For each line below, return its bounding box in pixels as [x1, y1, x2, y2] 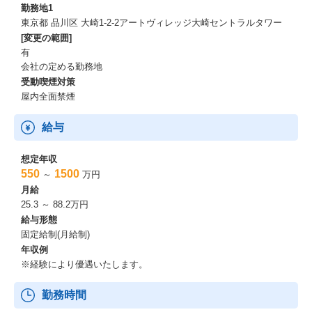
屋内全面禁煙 [21, 91, 75, 102]
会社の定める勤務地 [21, 61, 102, 72]
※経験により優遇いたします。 [21, 259, 148, 270]
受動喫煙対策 [21, 77, 75, 87]
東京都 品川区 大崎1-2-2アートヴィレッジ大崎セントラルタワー [21, 17, 282, 28]
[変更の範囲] [21, 33, 72, 43]
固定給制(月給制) [21, 229, 90, 240]
